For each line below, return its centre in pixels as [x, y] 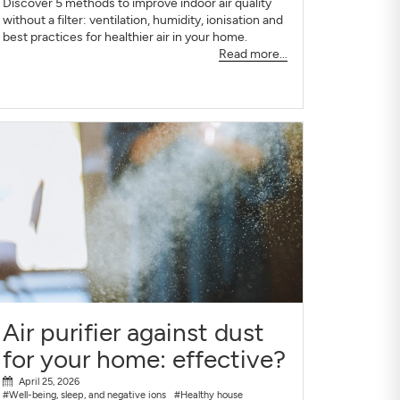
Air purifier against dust [133, 332]
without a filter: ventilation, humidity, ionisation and [142, 21]
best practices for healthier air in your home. [125, 37]
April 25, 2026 [49, 382]
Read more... [253, 54]
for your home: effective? [144, 358]
